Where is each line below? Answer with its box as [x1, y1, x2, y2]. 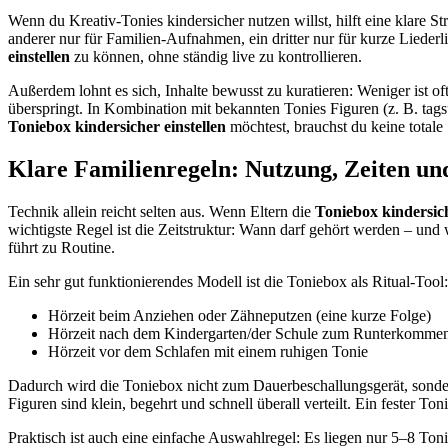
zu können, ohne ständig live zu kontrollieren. [70, 47, 362, 65]
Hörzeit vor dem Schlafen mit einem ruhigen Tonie [48, 342, 368, 360]
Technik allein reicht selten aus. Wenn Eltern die [8, 202, 315, 220]
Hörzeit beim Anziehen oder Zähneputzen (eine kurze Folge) [48, 306, 431, 324]
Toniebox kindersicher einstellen [8, 117, 226, 135]
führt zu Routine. [8, 238, 115, 256]
